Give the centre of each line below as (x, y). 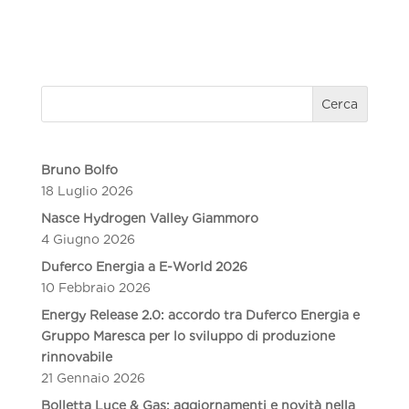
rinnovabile (76, 357)
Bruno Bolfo (79, 169)
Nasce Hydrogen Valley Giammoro (149, 218)
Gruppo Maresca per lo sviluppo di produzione (188, 336)
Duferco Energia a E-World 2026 (144, 266)
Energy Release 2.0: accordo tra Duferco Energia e (200, 315)
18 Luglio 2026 (87, 190)
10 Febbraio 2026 (95, 287)
